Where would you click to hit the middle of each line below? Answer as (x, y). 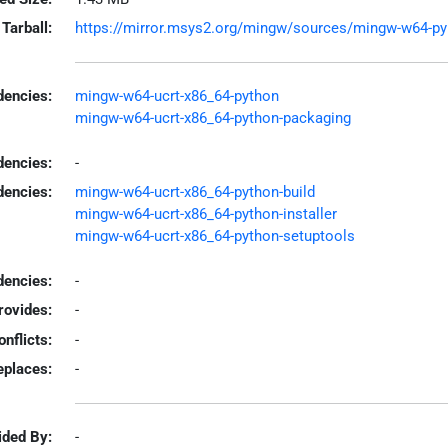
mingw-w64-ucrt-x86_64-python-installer (205, 214)
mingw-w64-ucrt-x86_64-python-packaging (212, 118)
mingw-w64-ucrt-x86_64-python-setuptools (214, 236)
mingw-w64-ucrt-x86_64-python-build (194, 192)
